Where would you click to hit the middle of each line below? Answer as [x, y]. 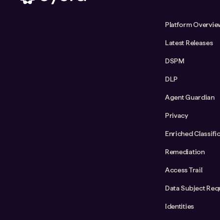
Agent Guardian [190, 97]
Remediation [185, 151]
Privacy [176, 115]
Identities [179, 206]
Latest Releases [189, 42]
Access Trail [183, 170]
